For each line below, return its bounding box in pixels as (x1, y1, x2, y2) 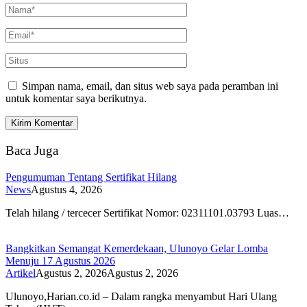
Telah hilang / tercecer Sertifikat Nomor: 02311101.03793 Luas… (5, 206, 289, 219)
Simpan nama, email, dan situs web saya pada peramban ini (22, 80, 278, 93)
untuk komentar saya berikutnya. (5, 93, 147, 105)
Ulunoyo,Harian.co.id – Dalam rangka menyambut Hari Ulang (5, 290, 277, 302)
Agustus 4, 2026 (31, 183, 102, 195)
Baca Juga (5, 143, 58, 158)
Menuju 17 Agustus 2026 (5, 254, 115, 267)
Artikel (5, 267, 36, 279)
